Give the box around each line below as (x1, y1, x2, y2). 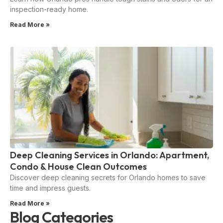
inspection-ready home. (10, 4, 88, 13)
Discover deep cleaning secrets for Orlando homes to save (10, 173, 206, 182)
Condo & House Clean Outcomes (10, 160, 147, 172)
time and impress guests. (10, 183, 91, 192)
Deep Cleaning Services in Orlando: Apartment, (10, 149, 209, 161)
